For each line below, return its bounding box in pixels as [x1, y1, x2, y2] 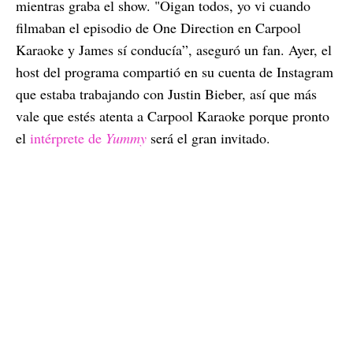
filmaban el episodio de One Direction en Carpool [16, 17, 301, 37]
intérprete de [30, 128, 102, 147]
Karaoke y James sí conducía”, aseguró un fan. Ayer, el [16, 39, 332, 59]
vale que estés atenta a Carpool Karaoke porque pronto [16, 106, 329, 125]
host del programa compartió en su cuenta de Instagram [16, 61, 333, 81]
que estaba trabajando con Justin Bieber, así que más [16, 84, 317, 103]
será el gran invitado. [150, 128, 270, 147]
